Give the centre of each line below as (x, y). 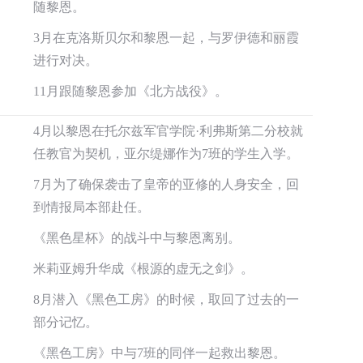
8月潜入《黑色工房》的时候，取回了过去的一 (166, 299)
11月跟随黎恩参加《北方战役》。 (130, 91)
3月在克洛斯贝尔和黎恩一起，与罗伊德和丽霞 (166, 38)
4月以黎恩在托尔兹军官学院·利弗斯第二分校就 (168, 131)
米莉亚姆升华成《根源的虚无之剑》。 (143, 269)
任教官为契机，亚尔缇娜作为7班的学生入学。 (166, 154)
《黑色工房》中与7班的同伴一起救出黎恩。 (160, 353)
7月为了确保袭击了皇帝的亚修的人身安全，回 (166, 184)
